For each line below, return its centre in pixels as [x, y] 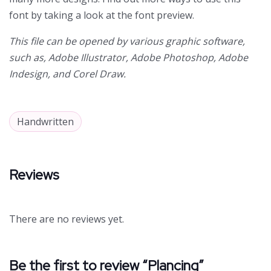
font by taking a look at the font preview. [102, 15]
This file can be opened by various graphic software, [127, 41]
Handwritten [45, 121]
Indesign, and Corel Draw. [67, 73]
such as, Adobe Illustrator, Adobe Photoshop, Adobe [129, 57]
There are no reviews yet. [67, 219]
